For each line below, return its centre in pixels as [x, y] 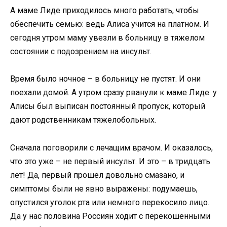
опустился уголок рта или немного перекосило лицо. [110, 202]
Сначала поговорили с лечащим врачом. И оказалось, [111, 147]
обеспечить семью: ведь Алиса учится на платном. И [110, 24]
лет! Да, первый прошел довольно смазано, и [97, 175]
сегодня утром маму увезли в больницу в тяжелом [107, 38]
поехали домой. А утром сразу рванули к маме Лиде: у [113, 93]
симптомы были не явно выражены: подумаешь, [104, 188]
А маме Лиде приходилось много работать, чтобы [105, 11]
